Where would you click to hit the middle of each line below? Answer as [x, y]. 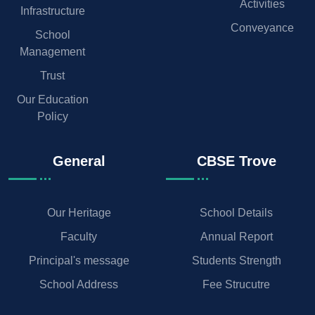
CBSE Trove [236, 161]
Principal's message [79, 260]
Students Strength [236, 260]
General [79, 161]
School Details [236, 212]
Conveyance [263, 27]
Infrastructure [52, 11]
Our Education [52, 99]
